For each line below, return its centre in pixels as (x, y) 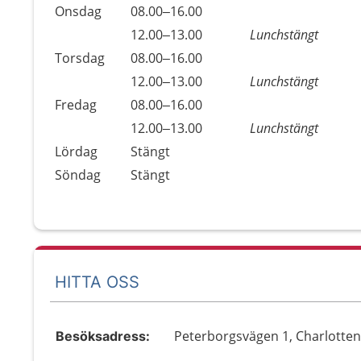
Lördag (76, 151)
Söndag (78, 175)
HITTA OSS (97, 282)
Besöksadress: (103, 336)
